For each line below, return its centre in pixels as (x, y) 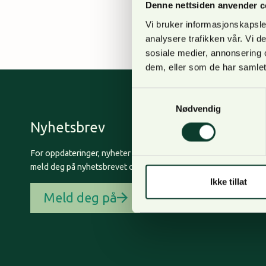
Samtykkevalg (160, 94)
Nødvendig (198, 109)
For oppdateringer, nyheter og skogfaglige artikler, (124, 153)
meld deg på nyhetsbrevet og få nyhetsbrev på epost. (129, 167)
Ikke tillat (228, 182)
